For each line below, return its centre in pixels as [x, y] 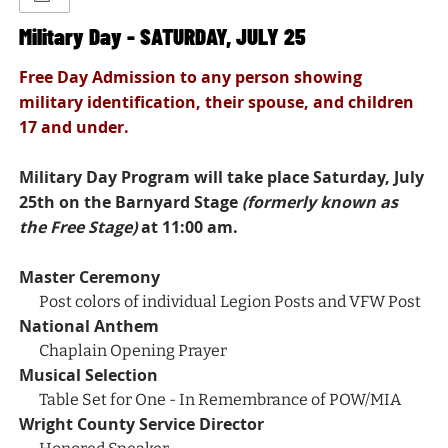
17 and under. [74, 127]
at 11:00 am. [188, 227]
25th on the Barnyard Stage [131, 202]
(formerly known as [320, 202]
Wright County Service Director [142, 424]
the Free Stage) [78, 227]
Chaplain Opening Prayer [133, 351]
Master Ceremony [90, 277]
